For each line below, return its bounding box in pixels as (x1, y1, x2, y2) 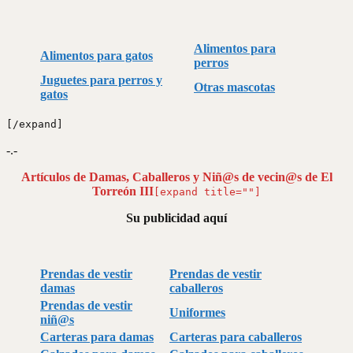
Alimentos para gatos (40, 48, 153, 62)
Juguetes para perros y (40, 72, 162, 87)
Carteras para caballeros (169, 329, 302, 344)
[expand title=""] (154, 185, 261, 198)
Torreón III (92, 184, 154, 198)
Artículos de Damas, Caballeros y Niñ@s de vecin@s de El (20, 169, 333, 184)
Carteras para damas (40, 329, 154, 344)
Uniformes (169, 305, 225, 319)
